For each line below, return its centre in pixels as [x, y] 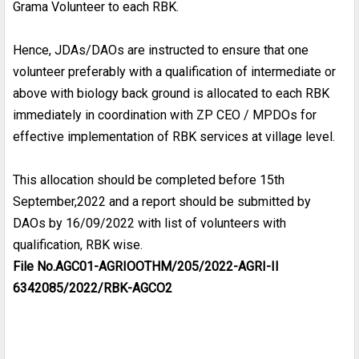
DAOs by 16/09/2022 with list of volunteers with [149, 223]
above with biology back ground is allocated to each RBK [171, 93]
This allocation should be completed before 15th [149, 179]
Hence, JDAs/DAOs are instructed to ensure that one [161, 50]
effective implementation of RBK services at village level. [174, 136]
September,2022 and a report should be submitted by [162, 201]
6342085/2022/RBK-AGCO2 [93, 288]
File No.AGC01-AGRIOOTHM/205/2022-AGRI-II [146, 266]
